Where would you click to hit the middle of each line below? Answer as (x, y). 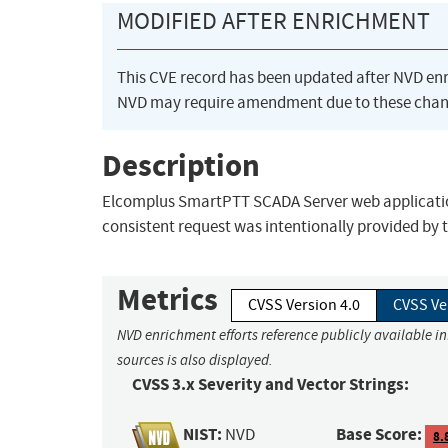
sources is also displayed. (195, 360)
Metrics (167, 300)
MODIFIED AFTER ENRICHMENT (273, 21)
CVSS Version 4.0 (304, 305)
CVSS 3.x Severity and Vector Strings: (270, 385)
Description (181, 165)
